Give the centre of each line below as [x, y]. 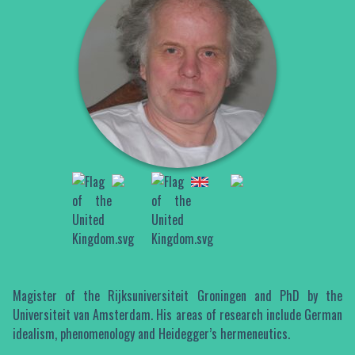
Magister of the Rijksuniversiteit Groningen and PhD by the [177, 296]
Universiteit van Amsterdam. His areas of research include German [177, 315]
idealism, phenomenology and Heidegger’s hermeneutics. [151, 334]
